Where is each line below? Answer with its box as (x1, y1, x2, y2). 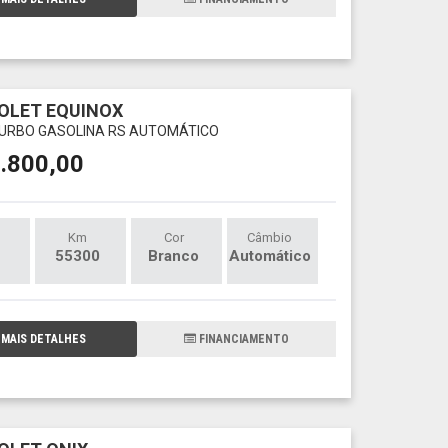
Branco (148, 246, 199, 265)
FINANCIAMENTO (196, 331, 290, 346)
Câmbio (247, 229, 292, 245)
